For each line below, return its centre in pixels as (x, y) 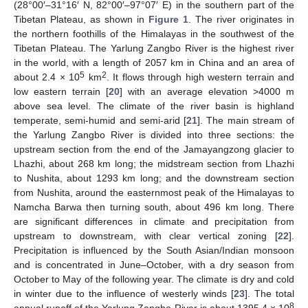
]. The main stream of (246, 120)
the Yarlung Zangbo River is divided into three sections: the (154, 135)
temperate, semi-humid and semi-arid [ (100, 120)
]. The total (269, 294)
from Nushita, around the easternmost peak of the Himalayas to (154, 192)
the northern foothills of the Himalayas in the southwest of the (154, 34)
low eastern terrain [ (61, 91)
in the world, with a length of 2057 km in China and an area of (154, 63)
